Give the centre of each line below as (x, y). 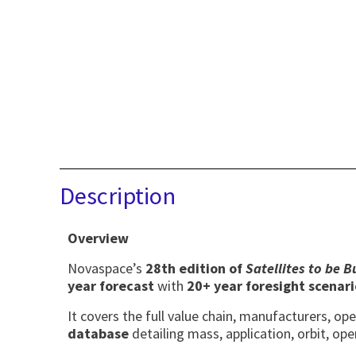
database (98, 334)
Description (117, 195)
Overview (98, 238)
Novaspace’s (106, 269)
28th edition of (195, 269)
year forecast (110, 286)
